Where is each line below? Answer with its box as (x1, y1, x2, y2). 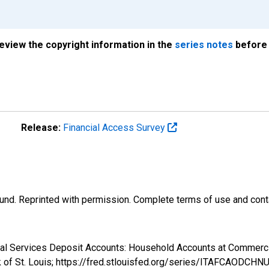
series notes (175, 38, 233, 50)
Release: (21, 121, 61, 133)
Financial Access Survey (63, 121, 168, 133)
